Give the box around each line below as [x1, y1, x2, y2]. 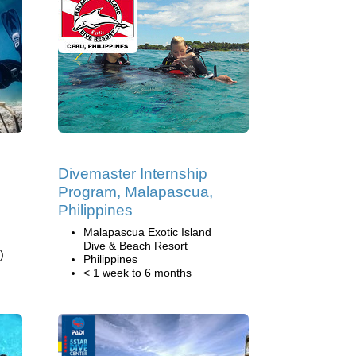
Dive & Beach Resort [83, 239, 188, 252]
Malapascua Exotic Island [83, 226, 211, 238]
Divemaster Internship [58, 165, 207, 182]
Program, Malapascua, [58, 184, 213, 200]
